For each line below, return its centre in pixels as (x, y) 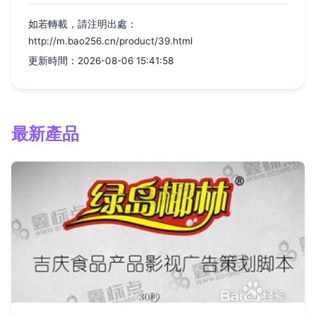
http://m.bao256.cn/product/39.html (110, 41)
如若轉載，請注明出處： (83, 24)
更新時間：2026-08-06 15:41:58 (101, 61)
